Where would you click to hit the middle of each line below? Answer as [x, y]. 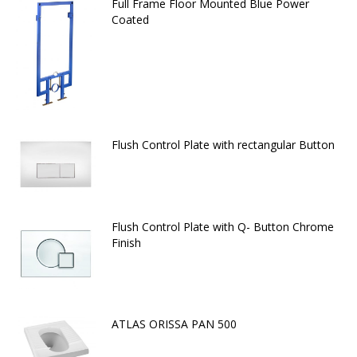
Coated [130, 20]
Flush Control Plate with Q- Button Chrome [223, 227]
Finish [126, 243]
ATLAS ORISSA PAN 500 [174, 324]
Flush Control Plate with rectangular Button [223, 144]
